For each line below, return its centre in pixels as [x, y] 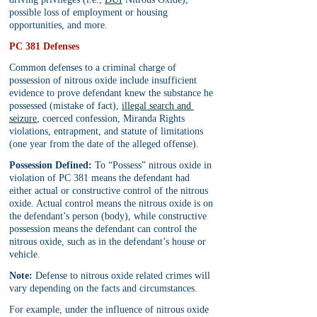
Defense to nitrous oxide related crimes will [123, 276]
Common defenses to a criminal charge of [94, 68]
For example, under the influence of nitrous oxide [110, 310]
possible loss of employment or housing [90, 12]
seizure [23, 119]
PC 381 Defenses [44, 46]
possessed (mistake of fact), [65, 106]
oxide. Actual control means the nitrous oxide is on [113, 203]
